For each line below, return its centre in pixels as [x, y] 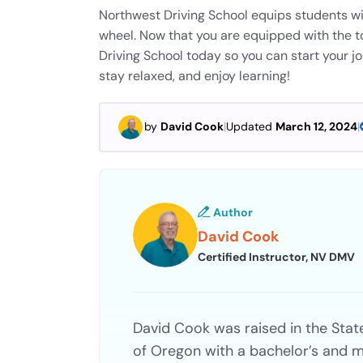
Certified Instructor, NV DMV [276, 257]
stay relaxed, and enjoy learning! [194, 75]
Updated [251, 127]
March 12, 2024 [316, 127]
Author [232, 213]
